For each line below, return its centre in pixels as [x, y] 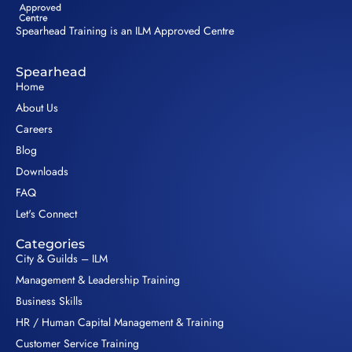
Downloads [42, 172]
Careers [34, 129]
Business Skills [49, 301]
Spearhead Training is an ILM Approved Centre [125, 30]
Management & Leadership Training [98, 280]
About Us [37, 108]
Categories [50, 244]
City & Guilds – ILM [62, 259]
